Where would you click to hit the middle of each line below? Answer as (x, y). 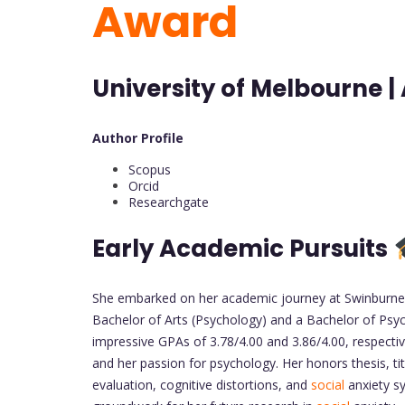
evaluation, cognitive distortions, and (202, 385)
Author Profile (140, 138)
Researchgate (169, 202)
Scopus (150, 170)
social (328, 385)
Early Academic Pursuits (243, 249)
